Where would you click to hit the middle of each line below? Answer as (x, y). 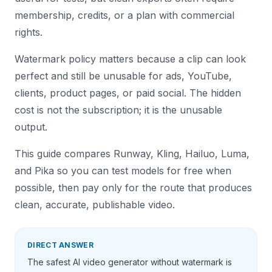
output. (31, 127)
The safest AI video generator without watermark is (130, 262)
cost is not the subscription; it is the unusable (118, 110)
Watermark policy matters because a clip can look (130, 59)
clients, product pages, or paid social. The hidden (128, 93)
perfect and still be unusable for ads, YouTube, (123, 76)
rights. (29, 32)
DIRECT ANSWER (60, 245)
